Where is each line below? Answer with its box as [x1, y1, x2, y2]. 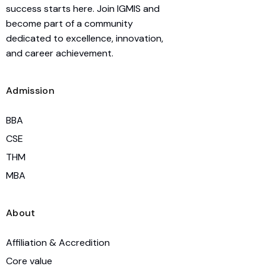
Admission [6, 84, 55, 97]
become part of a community [6, 17, 133, 30]
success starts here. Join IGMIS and [6, 2, 160, 15]
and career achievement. [6, 46, 113, 59]
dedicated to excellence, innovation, [6, 31, 163, 45]
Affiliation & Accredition [6, 236, 110, 249]
